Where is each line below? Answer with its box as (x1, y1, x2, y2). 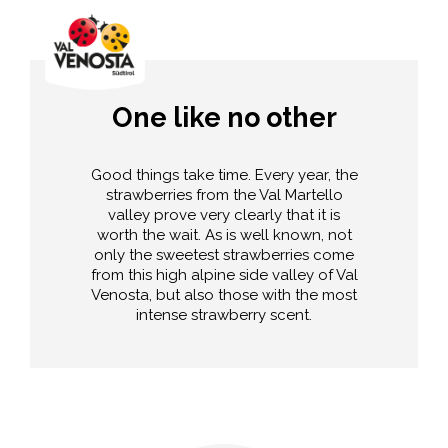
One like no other (111, 102, 337, 133)
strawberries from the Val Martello (105, 186, 343, 205)
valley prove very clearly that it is (108, 206, 341, 225)
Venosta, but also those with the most (91, 286, 358, 305)
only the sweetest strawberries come (94, 246, 355, 265)
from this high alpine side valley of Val (90, 266, 358, 285)
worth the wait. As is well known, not (96, 226, 352, 245)
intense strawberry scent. (136, 306, 313, 325)
